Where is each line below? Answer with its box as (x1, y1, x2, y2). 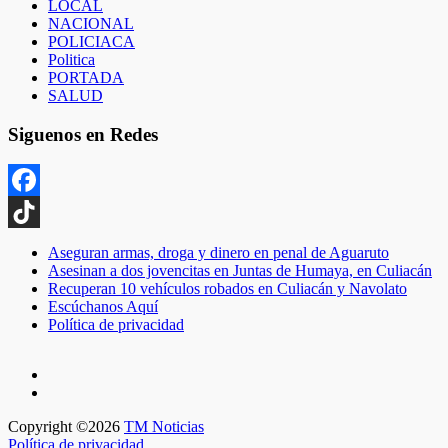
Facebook (8, 203, 70, 221)
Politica (48, 50, 95, 68)
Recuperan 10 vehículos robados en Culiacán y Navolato (48, 280, 407, 298)
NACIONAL (48, 14, 134, 32)
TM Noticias (124, 418, 204, 436)
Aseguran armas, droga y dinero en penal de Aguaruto (48, 244, 389, 262)
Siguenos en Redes (8, 123, 158, 145)
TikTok (8, 235, 54, 253)
